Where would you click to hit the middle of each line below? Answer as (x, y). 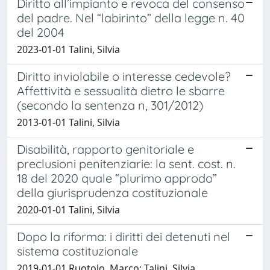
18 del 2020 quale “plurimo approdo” (117, 178)
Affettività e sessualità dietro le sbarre (121, 90)
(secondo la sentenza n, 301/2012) (110, 105)
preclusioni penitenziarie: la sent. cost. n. (126, 163)
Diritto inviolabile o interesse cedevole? (124, 76)
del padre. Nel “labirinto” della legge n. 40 (131, 17)
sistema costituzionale (77, 251)
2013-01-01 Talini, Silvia (68, 122)
